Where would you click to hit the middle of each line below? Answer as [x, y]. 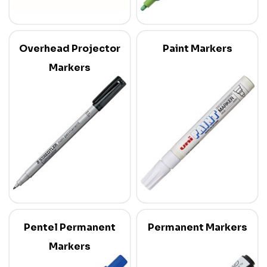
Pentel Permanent [70, 227]
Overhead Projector [70, 48]
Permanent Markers [197, 227]
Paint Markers [197, 48]
